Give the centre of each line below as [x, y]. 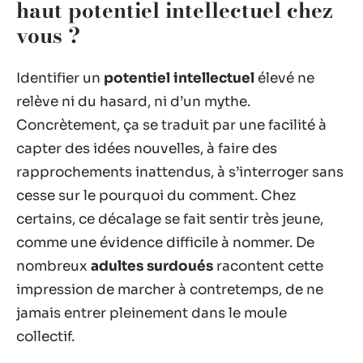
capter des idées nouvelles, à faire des [147, 148]
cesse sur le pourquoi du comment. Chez [156, 195]
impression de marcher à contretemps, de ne [170, 289]
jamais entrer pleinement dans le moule [152, 313]
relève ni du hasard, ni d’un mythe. [133, 101]
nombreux [53, 266]
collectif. [45, 336]
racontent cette [268, 266]
